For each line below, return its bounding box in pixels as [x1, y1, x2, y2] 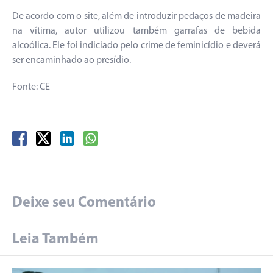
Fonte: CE [12, 82, 50, 92]
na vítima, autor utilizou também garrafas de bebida [12, 26, 261, 36]
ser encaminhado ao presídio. [12, 55, 131, 65]
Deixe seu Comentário [12, 195, 156, 210]
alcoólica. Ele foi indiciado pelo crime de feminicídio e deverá [12, 40, 261, 51]
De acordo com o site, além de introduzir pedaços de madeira [12, 11, 261, 21]
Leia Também [12, 232, 99, 247]
